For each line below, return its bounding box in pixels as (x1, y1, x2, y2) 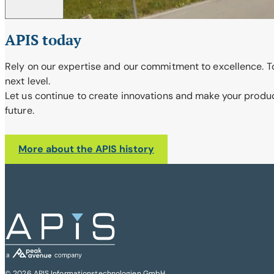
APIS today (5, 30, 81, 50)
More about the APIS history (18, 143, 154, 156)
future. (5, 104, 34, 117)
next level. (5, 75, 51, 88)
